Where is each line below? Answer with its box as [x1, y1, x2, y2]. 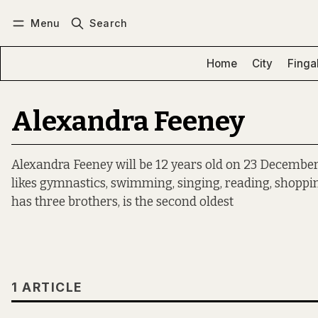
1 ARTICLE [11, 280, 82, 295]
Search [89, 16, 128, 29]
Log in [25, 34, 55, 45]
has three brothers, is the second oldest [11, 194, 234, 210]
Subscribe [83, 34, 132, 45]
